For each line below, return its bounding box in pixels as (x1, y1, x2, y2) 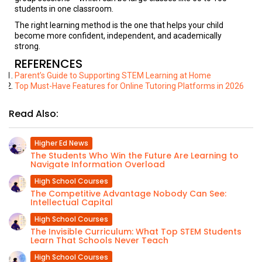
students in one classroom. (15, 4, 113, 13)
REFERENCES (15, 56, 82, 72)
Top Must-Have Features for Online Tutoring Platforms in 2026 (15, 81, 244, 91)
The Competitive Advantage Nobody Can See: (30, 188, 226, 199)
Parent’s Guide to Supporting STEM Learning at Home (15, 71, 211, 80)
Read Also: (9, 107, 58, 120)
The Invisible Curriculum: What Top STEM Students (30, 226, 242, 237)
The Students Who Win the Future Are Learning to (30, 150, 239, 161)
